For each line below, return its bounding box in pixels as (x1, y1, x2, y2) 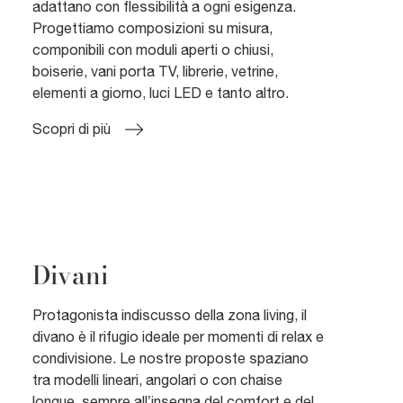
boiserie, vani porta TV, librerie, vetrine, (32, 62, 278, 79)
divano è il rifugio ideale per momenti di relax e (32, 328, 324, 345)
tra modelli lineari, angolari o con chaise (32, 372, 282, 389)
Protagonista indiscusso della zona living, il (32, 307, 307, 324)
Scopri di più (32, 120, 111, 137)
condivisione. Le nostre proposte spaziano (32, 350, 309, 367)
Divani (32, 255, 108, 295)
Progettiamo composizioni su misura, (32, 19, 273, 36)
